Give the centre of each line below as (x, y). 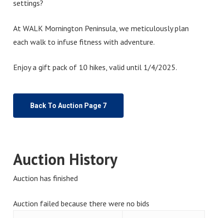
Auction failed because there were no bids (81, 203)
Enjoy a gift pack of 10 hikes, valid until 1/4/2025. (95, 67)
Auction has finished (45, 178)
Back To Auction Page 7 (68, 105)
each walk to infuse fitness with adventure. (84, 42)
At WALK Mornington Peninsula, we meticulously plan (101, 28)
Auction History (65, 159)
